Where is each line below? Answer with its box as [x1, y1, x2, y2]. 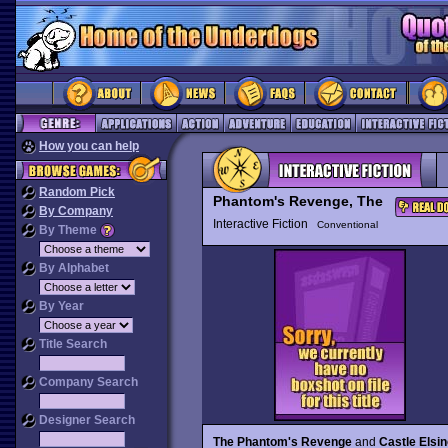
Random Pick [39, 185, 115, 199]
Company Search [36, 375, 138, 389]
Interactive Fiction [212, 217, 317, 231]
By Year [36, 299, 84, 313]
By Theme [36, 223, 100, 237]
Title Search [36, 337, 107, 351]
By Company [39, 204, 113, 218]
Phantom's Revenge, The [212, 193, 383, 209]
